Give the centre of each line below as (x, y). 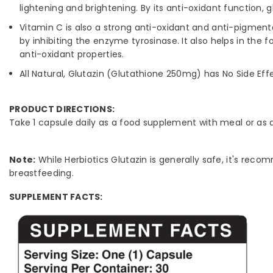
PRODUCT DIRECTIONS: (62, 109)
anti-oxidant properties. (72, 55)
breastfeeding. (44, 173)
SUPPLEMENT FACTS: (56, 197)
